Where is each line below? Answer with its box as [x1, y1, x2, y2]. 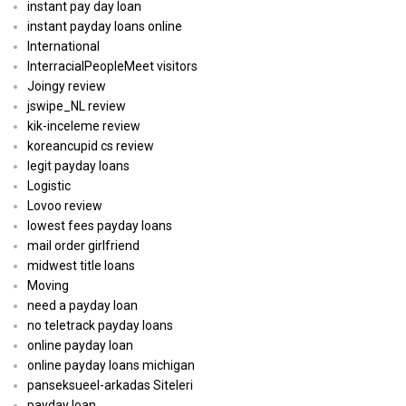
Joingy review [27, 79, 106, 94]
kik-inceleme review [27, 119, 140, 134]
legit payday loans [27, 159, 130, 174]
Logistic [27, 179, 71, 194]
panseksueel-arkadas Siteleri [27, 378, 193, 393]
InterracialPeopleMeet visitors [27, 59, 198, 74]
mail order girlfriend [27, 238, 140, 254]
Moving [27, 278, 69, 294]
